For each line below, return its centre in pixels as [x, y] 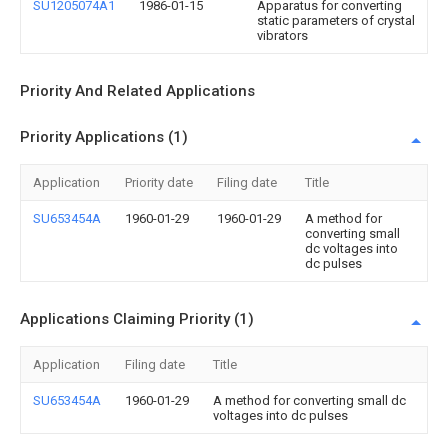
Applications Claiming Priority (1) [137, 319]
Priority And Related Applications [137, 91]
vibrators [282, 35]
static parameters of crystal [336, 20]
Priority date [159, 182]
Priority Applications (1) [104, 137]
